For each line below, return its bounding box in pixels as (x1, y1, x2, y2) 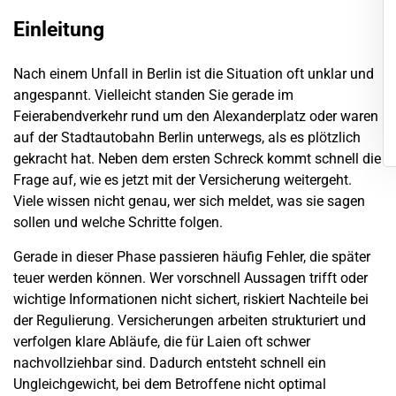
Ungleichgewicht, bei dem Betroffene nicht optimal (13, 375, 326, 392)
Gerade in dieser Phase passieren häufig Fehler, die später (13, 247, 370, 265)
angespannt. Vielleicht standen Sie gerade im (13, 87, 293, 104)
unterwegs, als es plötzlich (194, 129, 361, 147)
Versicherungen (118, 311, 214, 329)
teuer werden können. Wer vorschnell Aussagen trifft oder (13, 269, 368, 286)
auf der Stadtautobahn (13, 129, 158, 147)
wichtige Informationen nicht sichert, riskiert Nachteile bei (13, 290, 369, 308)
